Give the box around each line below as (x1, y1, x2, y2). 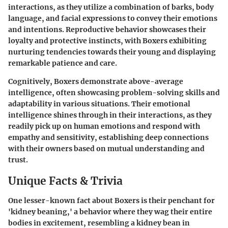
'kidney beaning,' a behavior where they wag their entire (8, 207, 212, 216)
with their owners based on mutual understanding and (8, 144, 205, 153)
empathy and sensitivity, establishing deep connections (8, 133, 209, 142)
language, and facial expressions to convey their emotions (8, 14, 217, 23)
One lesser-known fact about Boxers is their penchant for (8, 195, 215, 205)
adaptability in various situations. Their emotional (8, 99, 190, 108)
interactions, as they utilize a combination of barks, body (8, 3, 214, 12)
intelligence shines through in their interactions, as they (8, 110, 212, 120)
